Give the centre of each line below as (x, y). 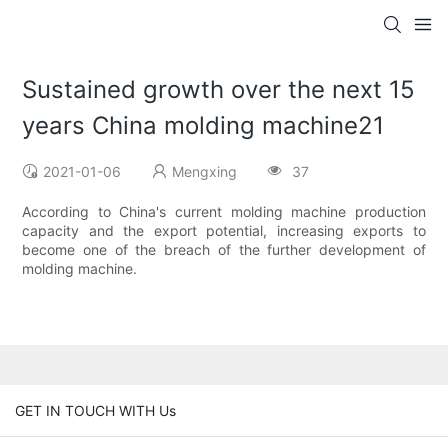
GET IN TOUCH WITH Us (95, 410)
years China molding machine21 (203, 126)
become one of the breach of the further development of (224, 250)
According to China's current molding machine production (224, 212)
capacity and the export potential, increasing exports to (224, 231)
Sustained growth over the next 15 (219, 90)
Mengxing (205, 172)
